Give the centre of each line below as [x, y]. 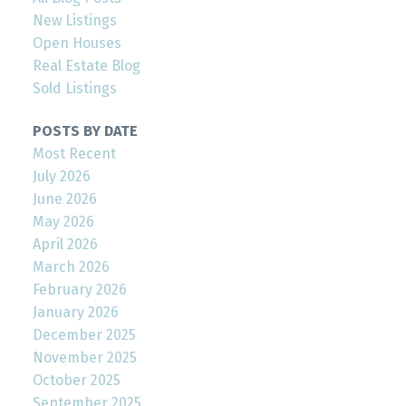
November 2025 [84, 358]
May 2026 [63, 222]
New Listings [74, 21]
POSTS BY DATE [85, 131]
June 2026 [64, 199]
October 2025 [76, 381]
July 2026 [61, 177]
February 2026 [79, 290]
